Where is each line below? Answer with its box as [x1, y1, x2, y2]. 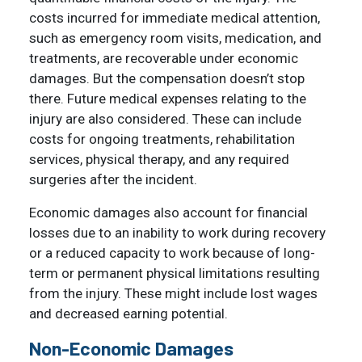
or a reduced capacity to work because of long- [29, 244, 315, 261]
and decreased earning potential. [29, 305, 228, 322]
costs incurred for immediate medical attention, [29, 9, 320, 26]
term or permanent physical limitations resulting [29, 264, 320, 281]
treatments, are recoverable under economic [29, 49, 298, 66]
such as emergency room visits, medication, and [29, 29, 322, 46]
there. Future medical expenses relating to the [29, 90, 306, 107]
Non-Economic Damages [29, 336, 234, 360]
